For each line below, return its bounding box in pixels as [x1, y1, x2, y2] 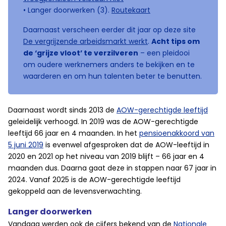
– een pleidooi [138, 48, 190, 58]
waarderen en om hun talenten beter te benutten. [23, 71, 202, 81]
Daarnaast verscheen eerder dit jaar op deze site [23, 25, 196, 35]
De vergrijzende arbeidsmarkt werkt [23, 36, 148, 46]
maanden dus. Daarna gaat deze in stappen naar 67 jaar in [8, 163, 216, 173]
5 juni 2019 [8, 140, 43, 150]
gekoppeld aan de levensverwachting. [8, 186, 142, 196]
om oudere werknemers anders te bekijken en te [23, 60, 195, 70]
